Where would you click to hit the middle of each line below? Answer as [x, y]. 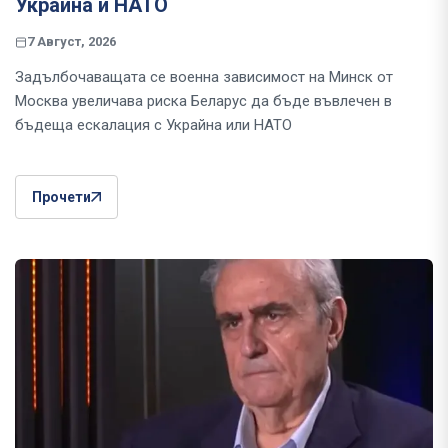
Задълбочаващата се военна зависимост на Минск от [204, 77]
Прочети [61, 197]
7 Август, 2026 [71, 42]
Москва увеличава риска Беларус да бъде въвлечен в [203, 101]
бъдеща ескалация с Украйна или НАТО [153, 125]
